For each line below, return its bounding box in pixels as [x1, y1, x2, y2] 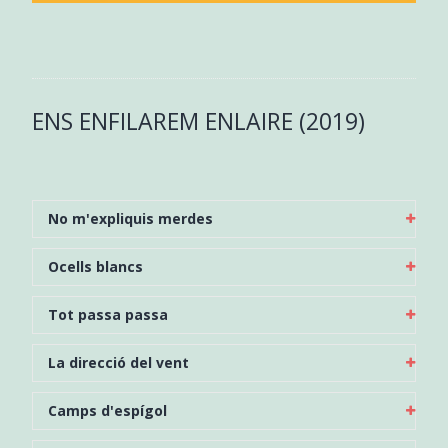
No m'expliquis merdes [47, 208, 213, 228]
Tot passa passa [47, 304, 168, 324]
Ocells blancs [47, 256, 143, 276]
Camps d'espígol [47, 400, 167, 420]
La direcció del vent [47, 352, 189, 372]
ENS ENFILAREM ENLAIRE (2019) [31, 104, 365, 137]
